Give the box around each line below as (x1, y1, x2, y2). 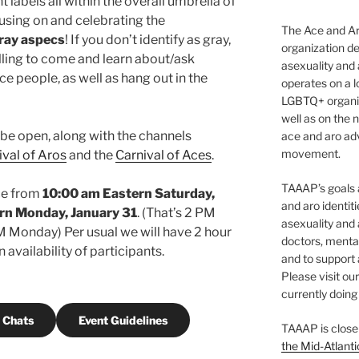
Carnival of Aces (115, 147, 212, 163)
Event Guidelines (79, 313, 167, 328)
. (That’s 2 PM (137, 205, 216, 221)
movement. (280, 146, 341, 160)
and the (67, 147, 115, 163)
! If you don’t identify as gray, (65, 32, 231, 48)
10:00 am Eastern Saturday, (42, 186, 215, 202)
